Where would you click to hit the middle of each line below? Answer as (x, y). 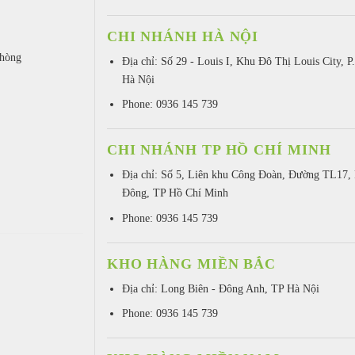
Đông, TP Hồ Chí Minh (175, 193)
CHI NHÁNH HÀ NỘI (183, 36)
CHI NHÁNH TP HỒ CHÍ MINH (219, 150)
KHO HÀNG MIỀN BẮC (191, 263)
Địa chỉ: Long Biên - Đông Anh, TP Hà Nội (220, 288)
